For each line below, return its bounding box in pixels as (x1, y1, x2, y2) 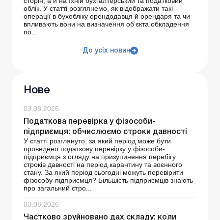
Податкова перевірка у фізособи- (24, 118, 156, 125)
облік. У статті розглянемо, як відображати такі (24, 4, 173, 12)
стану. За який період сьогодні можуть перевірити (24, 168, 183, 176)
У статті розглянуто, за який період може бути (24, 137, 171, 145)
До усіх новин (82, 47, 130, 54)
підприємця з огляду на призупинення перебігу (24, 152, 176, 161)
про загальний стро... (24, 184, 92, 192)
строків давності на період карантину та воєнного (24, 160, 182, 168)
